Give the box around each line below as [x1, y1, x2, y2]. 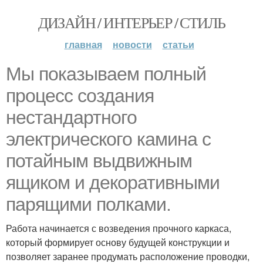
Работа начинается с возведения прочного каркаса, [6, 221, 231, 235]
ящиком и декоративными [6, 172, 220, 193]
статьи [162, 38, 194, 51]
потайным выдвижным [6, 150, 192, 171]
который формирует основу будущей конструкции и [6, 235, 230, 249]
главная [64, 38, 102, 51]
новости [112, 38, 152, 51]
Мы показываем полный [6, 63, 206, 85]
